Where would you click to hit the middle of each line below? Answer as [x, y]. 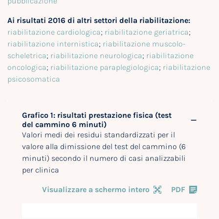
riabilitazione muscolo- [144, 44]
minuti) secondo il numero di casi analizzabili [104, 158]
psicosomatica [34, 79]
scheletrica [27, 56]
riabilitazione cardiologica [54, 32]
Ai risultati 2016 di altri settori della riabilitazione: [99, 21]
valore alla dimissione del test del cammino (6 [104, 147]
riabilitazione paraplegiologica [105, 67]
